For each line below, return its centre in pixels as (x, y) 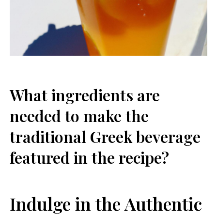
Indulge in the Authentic (106, 203)
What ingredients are (85, 94)
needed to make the (79, 115)
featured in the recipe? (89, 157)
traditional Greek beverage (105, 136)
